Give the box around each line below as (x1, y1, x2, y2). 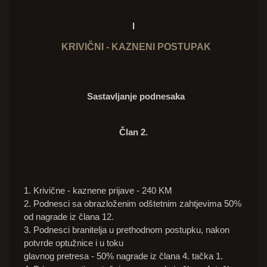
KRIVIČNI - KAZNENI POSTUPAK (56, 42, 211, 52)
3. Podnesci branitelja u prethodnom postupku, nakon (24, 225, 229, 235)
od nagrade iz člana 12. (24, 212, 114, 222)
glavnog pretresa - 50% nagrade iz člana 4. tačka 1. (24, 251, 223, 262)
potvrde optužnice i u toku (24, 238, 123, 249)
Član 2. (119, 127, 148, 138)
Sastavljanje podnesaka (87, 91, 185, 102)
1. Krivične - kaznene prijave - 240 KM (24, 185, 172, 196)
